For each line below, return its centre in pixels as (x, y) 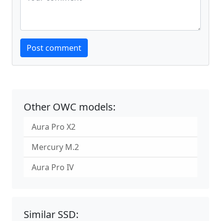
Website (35, 38)
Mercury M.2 (55, 147)
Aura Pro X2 (54, 127)
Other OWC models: (70, 107)
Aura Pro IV (53, 167)
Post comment (54, 48)
